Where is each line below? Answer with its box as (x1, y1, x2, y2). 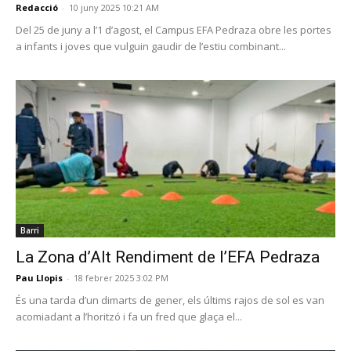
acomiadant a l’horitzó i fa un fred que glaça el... (16, 309, 242, 324)
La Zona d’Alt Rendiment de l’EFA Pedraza (16, 248, 320, 267)
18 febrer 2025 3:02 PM (74, 272, 168, 284)
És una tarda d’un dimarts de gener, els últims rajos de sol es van (16, 293, 324, 308)
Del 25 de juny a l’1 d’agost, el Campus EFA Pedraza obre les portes (16, 22, 331, 37)
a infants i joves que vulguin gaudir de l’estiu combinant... (16, 38, 286, 53)
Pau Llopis (16, 272, 63, 284)
